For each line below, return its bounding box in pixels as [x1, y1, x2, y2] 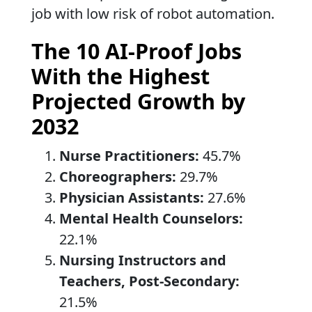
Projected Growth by [31, 86, 245, 116]
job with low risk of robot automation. [31, 3, 274, 23]
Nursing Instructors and [59, 250, 226, 270]
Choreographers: [59, 166, 176, 186]
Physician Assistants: [59, 187, 204, 207]
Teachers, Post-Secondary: [59, 271, 240, 290]
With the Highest [31, 61, 210, 91]
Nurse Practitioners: [59, 146, 199, 165]
